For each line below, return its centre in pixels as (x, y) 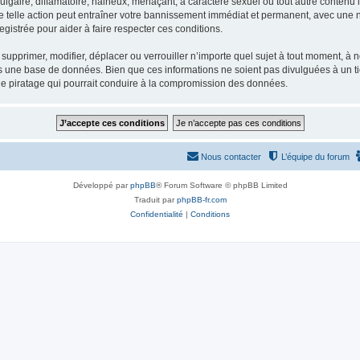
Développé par (101, 186)
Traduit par (155, 200)
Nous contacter (231, 157)
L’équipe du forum (315, 157)
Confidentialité (157, 215)
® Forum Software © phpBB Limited (221, 186)
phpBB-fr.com (201, 200)
